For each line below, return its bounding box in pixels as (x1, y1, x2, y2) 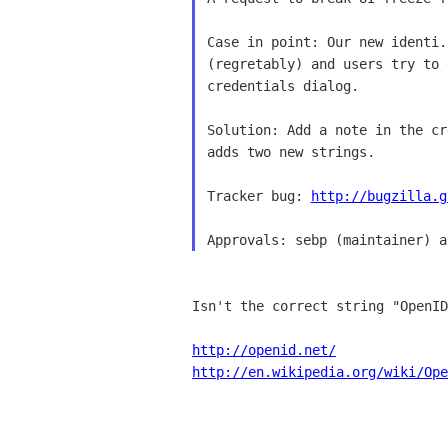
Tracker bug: (206, 188, 311, 204)
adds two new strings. (206, 144, 375, 160)
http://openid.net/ (192, 342, 336, 358)
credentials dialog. (206, 78, 359, 94)
